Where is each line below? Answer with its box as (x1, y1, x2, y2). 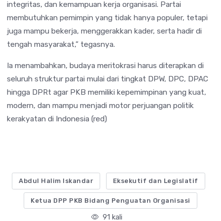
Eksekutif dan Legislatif (112, 177, 198, 185)
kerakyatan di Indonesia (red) (7, 113, 107, 123)
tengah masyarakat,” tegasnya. (7, 39, 115, 49)
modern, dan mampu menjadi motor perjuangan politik (7, 100, 194, 110)
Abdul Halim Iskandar (19, 177, 94, 185)
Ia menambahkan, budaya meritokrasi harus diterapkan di (7, 60, 204, 70)
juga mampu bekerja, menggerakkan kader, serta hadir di (7, 26, 202, 36)
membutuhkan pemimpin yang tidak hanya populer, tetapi (7, 12, 208, 22)
